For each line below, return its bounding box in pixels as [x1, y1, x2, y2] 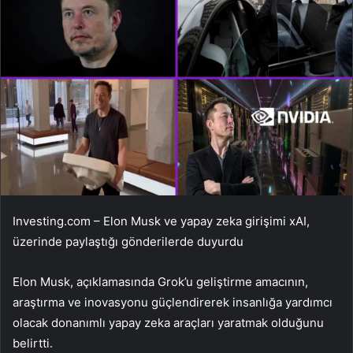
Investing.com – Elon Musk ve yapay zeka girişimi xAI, [13, 213, 310, 229]
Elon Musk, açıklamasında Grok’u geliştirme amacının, [13, 273, 308, 289]
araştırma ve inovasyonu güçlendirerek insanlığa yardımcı [13, 294, 333, 310]
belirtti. [13, 335, 53, 351]
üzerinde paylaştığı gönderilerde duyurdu [13, 233, 243, 249]
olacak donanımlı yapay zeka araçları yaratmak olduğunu [13, 314, 324, 330]
